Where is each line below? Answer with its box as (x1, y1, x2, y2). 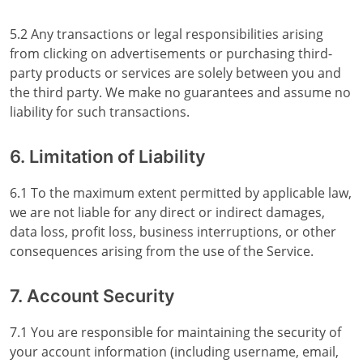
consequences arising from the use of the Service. (10, 242, 314, 260)
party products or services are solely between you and (10, 64, 341, 82)
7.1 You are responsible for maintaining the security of (10, 323, 341, 341)
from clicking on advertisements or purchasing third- (10, 45, 332, 62)
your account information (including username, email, (10, 343, 339, 361)
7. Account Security (10, 285, 175, 306)
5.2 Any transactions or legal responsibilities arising (10, 25, 323, 43)
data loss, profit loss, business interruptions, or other (10, 223, 336, 241)
